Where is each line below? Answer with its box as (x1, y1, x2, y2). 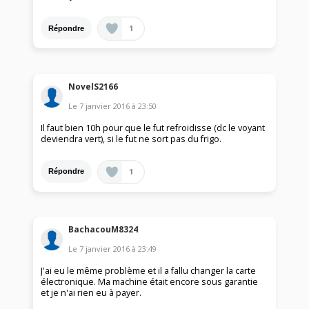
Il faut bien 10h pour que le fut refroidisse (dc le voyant (41, 121, 266, 134)
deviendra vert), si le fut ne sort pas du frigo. (41, 132, 222, 145)
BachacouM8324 (68, 223, 139, 236)
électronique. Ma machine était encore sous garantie (41, 276, 259, 288)
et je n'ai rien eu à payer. (41, 287, 142, 299)
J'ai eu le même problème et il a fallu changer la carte (41, 265, 257, 277)
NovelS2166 (68, 80, 119, 92)
